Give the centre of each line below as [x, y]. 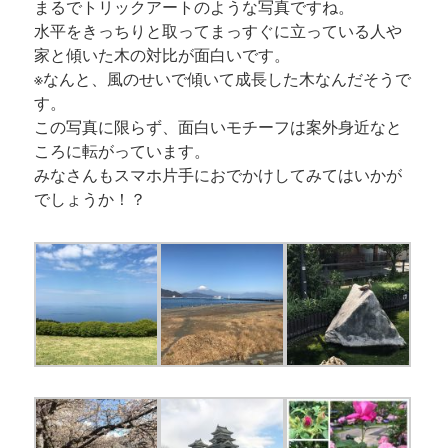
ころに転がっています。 [121, 151]
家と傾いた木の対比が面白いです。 [161, 55]
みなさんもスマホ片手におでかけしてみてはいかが [217, 175]
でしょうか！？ [89, 199]
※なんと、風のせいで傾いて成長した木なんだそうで [222, 79]
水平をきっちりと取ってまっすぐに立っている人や [217, 31]
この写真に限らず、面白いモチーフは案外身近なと [217, 127]
